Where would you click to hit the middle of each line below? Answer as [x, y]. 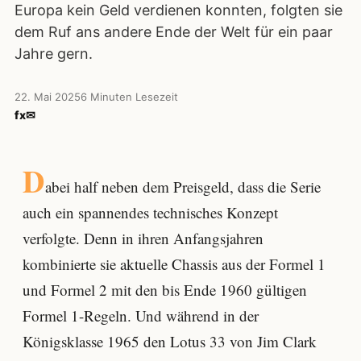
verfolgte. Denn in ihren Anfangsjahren [143, 238]
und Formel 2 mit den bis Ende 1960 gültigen [165, 290]
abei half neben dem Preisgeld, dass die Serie [183, 187]
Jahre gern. [54, 54]
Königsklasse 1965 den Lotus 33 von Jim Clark [170, 341]
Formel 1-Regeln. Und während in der [141, 315]
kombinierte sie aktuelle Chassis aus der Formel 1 [174, 264]
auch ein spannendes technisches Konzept [150, 212]
